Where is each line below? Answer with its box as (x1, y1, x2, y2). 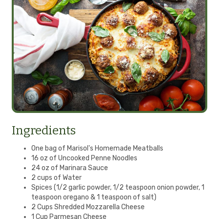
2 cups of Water (31, 174, 82, 182)
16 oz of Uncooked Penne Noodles (31, 154, 137, 163)
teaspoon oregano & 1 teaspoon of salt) (31, 193, 156, 202)
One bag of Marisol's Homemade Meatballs (31, 144, 163, 153)
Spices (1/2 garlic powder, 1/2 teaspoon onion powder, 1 (31, 183, 204, 192)
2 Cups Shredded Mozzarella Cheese (31, 203, 145, 212)
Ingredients (12, 124, 76, 138)
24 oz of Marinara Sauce (31, 164, 108, 173)
